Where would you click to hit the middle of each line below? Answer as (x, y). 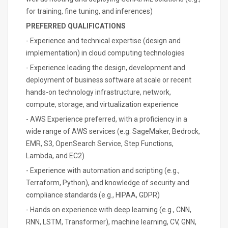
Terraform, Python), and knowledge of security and (108, 183)
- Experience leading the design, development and (106, 68)
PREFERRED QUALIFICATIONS (76, 26)
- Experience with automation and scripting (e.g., (103, 170)
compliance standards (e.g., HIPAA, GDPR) (93, 195)
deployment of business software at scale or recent (109, 80)
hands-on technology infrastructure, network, (98, 92)
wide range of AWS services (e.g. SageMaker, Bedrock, (113, 131)
